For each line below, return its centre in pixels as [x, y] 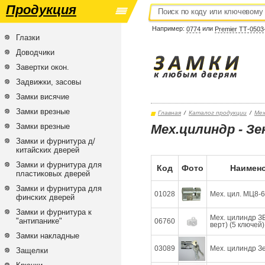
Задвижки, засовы [49, 82]
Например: [169, 28]
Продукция [41, 10]
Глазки [28, 38]
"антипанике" [39, 221]
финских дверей [45, 197]
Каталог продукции [218, 113]
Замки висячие [43, 97]
